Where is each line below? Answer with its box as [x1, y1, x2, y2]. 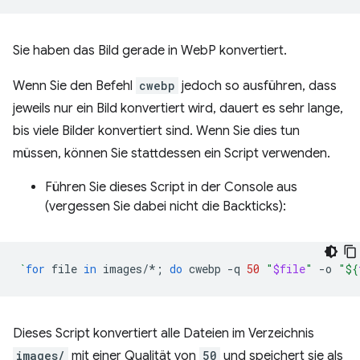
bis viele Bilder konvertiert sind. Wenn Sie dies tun [13, 123, 300, 139]
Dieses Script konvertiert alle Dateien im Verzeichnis [13, 325, 314, 342]
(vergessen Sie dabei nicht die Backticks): [45, 198, 286, 215]
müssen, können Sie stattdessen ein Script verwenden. [13, 145, 330, 162]
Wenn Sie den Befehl [13, 78, 136, 94]
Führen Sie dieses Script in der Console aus [45, 179, 297, 195]
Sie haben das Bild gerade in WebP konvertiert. [13, 43, 287, 59]
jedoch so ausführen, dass [178, 78, 337, 94]
